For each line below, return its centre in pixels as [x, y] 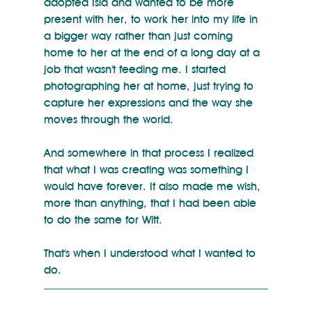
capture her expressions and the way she [150, 102]
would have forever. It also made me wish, [154, 186]
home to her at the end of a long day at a [153, 52]
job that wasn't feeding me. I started [136, 69]
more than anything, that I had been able [151, 203]
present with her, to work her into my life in [152, 19]
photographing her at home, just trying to [150, 86]
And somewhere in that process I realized [150, 153]
